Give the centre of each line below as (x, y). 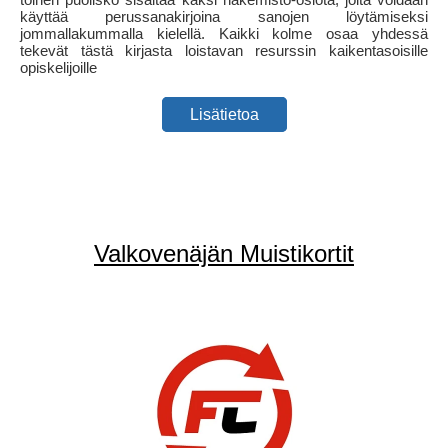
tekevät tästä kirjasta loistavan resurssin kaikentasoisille (224, 51)
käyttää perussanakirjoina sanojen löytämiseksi (224, 17)
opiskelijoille (58, 68)
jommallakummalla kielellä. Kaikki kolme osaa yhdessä (224, 34)
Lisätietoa (224, 115)
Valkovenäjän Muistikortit (224, 253)
